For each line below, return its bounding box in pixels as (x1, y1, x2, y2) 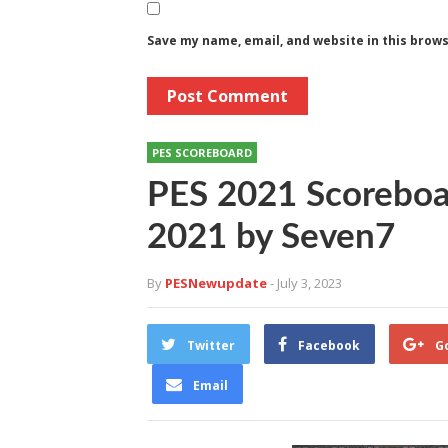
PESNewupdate (165, 274, 267, 293)
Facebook (298, 337, 360, 355)
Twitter (187, 337, 235, 355)
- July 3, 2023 (270, 274, 342, 293)
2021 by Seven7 (147, 220, 395, 256)
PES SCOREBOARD (152, 145, 252, 161)
